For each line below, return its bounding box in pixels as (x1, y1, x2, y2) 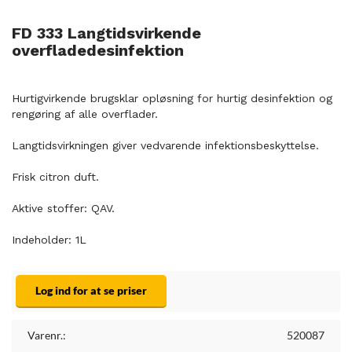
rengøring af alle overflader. (12, 108, 158, 120)
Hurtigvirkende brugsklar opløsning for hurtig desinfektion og (12, 92, 332, 104)
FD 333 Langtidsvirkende (12, 24, 201, 42)
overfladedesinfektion (12, 41, 184, 60)
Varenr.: (27, 328, 66, 342)
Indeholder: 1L (12, 233, 86, 246)
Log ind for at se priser (35, 284, 147, 297)
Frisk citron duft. (12, 170, 99, 183)
